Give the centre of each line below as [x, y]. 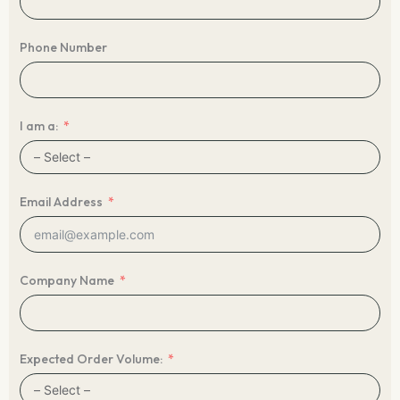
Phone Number [63, 47]
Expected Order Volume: [91, 358]
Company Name [67, 280]
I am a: [39, 125]
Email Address [61, 201]
